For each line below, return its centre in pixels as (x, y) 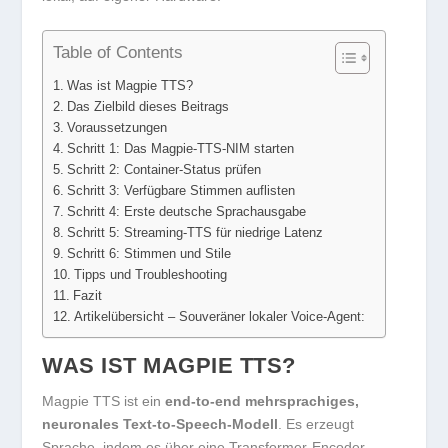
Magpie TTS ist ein (104, 401)
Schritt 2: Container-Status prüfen (163, 170)
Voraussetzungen (116, 128)
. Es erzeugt (316, 424)
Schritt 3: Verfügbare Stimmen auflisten (180, 191)
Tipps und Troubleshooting (150, 275)
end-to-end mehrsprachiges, (262, 401)
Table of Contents (118, 53)
